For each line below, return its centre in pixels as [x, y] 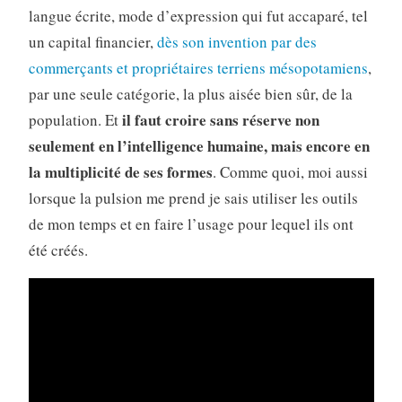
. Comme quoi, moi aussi [290, 172]
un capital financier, [92, 42]
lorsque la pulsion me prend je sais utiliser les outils [193, 198]
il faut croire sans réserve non [218, 120]
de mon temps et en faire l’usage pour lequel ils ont [191, 224]
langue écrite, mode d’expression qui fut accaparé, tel [198, 16]
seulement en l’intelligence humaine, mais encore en [199, 146]
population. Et [73, 120]
